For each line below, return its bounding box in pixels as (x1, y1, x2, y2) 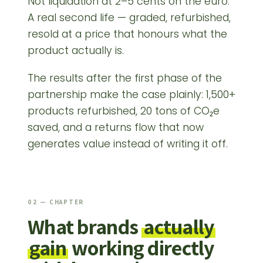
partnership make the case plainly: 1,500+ (28, 87, 235, 102)
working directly (68, 234, 214, 262)
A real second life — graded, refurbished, (28, 10, 231, 25)
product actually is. (28, 43, 124, 58)
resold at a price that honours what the (28, 26, 227, 41)
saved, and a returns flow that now (28, 120, 204, 135)
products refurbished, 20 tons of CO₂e (28, 104, 220, 119)
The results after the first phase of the (28, 71, 222, 86)
